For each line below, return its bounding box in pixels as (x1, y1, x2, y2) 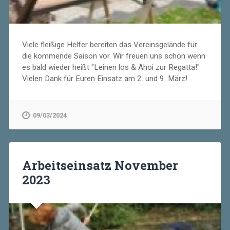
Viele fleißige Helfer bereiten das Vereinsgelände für (22, 40, 197, 50)
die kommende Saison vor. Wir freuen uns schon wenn (22, 51, 205, 61)
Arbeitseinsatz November (22, 157, 178, 174)
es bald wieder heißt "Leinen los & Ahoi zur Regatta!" (22, 63, 200, 72)
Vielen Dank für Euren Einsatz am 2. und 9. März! (22, 74, 187, 84)
